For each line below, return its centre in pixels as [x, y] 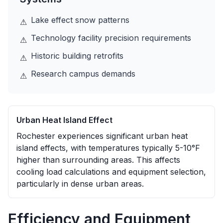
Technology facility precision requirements [111, 38]
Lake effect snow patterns [80, 20]
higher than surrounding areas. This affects [98, 160]
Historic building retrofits [77, 56]
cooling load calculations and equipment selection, [111, 172]
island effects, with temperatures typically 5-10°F [108, 148]
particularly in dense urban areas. [80, 184]
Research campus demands [83, 74]
